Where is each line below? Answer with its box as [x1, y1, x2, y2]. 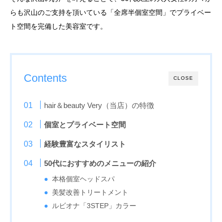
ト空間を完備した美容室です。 [10, 22, 107, 30]
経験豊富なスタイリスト [44, 140, 126, 148]
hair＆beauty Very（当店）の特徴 [44, 101, 155, 110]
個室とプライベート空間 [44, 120, 126, 129]
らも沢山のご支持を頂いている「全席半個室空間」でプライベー [10, 8, 211, 16]
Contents [24, 72, 67, 84]
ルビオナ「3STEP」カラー [52, 202, 137, 210]
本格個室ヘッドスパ [52, 175, 115, 183]
